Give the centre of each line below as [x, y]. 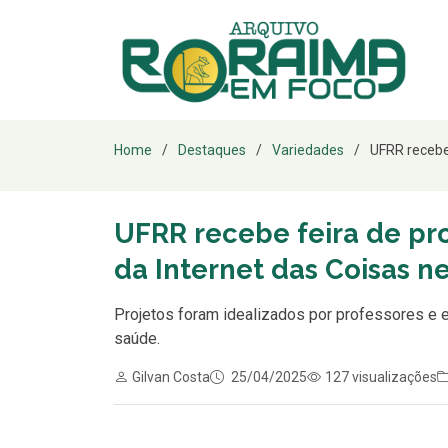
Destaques [212, 150]
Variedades [308, 150]
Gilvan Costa [171, 377]
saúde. [137, 338]
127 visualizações [381, 377]
